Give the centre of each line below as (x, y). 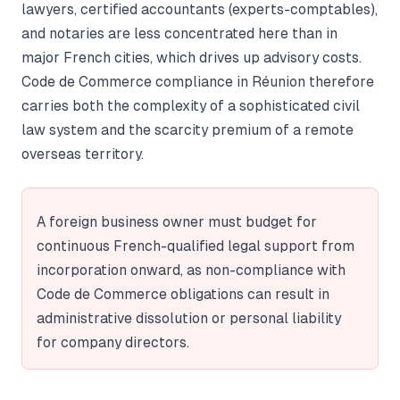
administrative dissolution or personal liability (189, 318)
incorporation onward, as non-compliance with (191, 270)
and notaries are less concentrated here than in (179, 33)
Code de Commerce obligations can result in (183, 294)
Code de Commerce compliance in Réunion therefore (198, 81)
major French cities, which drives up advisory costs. (192, 57)
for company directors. (113, 342)
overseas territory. (83, 154)
